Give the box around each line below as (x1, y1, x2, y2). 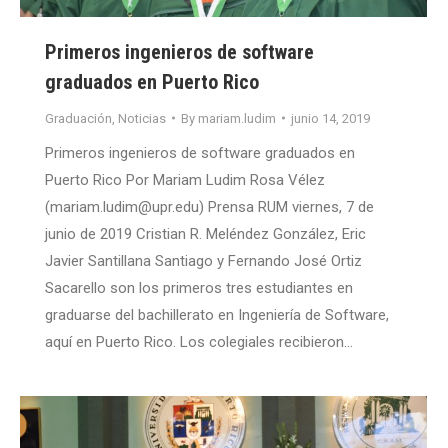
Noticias (118, 110, 166, 126)
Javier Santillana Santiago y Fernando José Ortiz (45, 251, 362, 270)
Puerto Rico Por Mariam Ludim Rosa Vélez (45, 170, 325, 189)
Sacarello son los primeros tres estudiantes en (45, 278, 353, 297)
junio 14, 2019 (291, 110, 370, 126)
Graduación (45, 110, 112, 126)
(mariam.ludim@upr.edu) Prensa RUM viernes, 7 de (45, 197, 374, 216)
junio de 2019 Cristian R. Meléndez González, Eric (45, 224, 366, 243)
